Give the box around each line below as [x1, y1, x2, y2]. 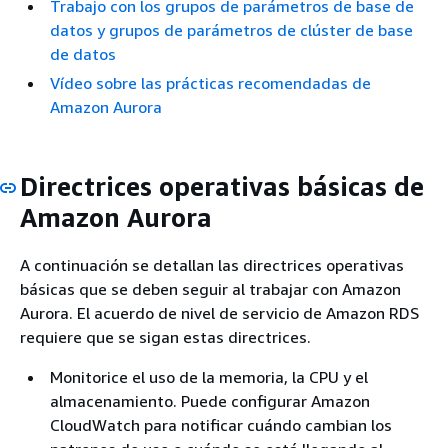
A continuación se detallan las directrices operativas [20, 254, 404, 275]
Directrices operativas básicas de [20, 171, 424, 202]
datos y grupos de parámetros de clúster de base [50, 20, 413, 40]
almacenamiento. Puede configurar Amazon [50, 390, 370, 411]
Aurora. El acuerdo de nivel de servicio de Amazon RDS [20, 302, 419, 323]
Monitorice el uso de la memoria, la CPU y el [50, 366, 368, 387]
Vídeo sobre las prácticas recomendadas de [50, 73, 371, 93]
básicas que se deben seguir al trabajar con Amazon [20, 278, 401, 299]
